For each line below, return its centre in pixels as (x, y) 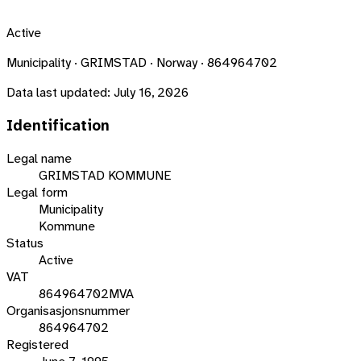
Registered (37, 345)
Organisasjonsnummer (68, 311)
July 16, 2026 (151, 92)
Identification (58, 125)
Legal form (37, 193)
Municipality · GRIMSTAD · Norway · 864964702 (142, 62)
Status (25, 243)
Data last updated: (58, 92)
